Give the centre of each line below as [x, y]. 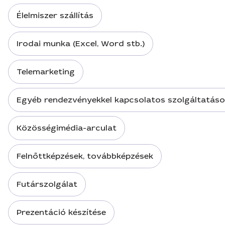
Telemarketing [46, 72]
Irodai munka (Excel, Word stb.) [81, 43]
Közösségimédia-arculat [67, 128]
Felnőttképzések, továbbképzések [85, 156]
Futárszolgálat [47, 184]
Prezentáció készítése [61, 212]
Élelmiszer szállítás [55, 15]
